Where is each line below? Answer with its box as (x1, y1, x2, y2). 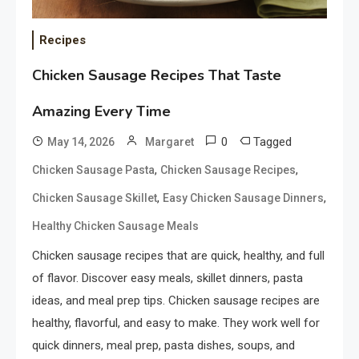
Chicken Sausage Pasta (32, 163, 155, 177)
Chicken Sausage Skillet (32, 192, 157, 205)
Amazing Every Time (32, 102, 171, 122)
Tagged (253, 135, 292, 150)
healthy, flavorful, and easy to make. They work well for (32, 316, 320, 331)
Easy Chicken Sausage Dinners (163, 192, 324, 205)
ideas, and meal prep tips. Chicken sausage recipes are (32, 293, 320, 309)
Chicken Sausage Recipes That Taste (32, 66, 281, 86)
